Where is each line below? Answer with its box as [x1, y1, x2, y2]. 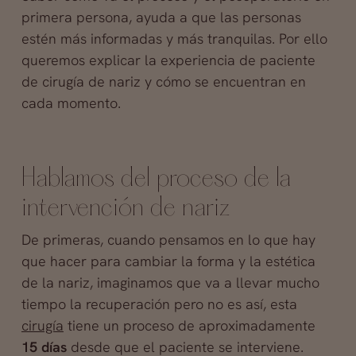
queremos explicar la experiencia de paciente [21, 50, 315, 69]
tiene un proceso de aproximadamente [63, 315, 315, 335]
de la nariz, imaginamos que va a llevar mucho [21, 273, 319, 292]
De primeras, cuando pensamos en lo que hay [21, 230, 315, 249]
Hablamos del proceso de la [21, 164, 291, 193]
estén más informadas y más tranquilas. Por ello [21, 29, 327, 48]
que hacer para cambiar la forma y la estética [21, 251, 315, 270]
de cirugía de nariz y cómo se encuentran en [21, 72, 306, 91]
